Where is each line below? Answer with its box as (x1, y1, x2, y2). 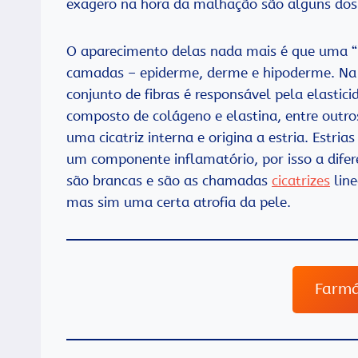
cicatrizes (272, 172, 330, 189)
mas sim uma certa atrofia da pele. (66, 193, 291, 210)
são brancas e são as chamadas (66, 172, 272, 189)
